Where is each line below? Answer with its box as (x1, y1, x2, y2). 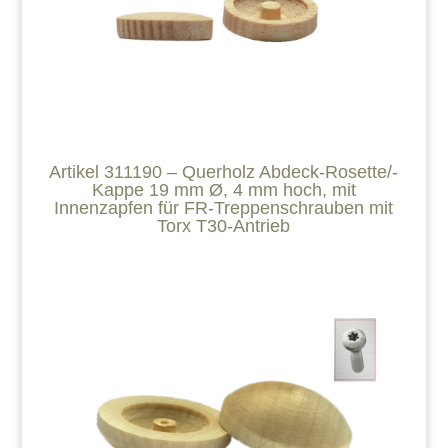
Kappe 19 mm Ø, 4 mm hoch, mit (91, 179, 356, 200)
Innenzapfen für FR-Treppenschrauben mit (54, 197, 394, 218)
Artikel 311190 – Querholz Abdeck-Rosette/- (49, 161, 399, 182)
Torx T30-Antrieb (157, 215, 291, 236)
